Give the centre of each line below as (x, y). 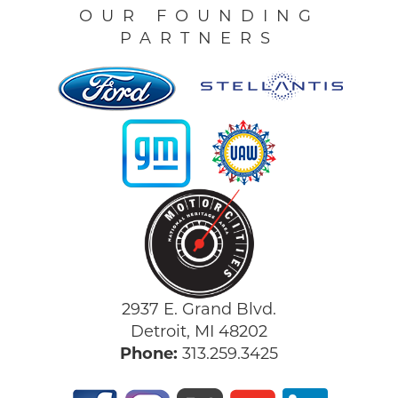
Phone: (149, 354)
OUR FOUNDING (199, 17)
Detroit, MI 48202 (199, 332)
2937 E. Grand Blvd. (199, 310)
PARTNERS (199, 39)
